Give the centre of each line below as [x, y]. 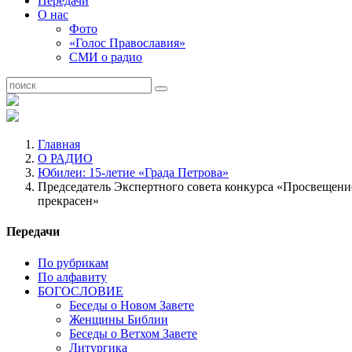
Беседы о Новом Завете [132, 305]
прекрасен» [68, 201]
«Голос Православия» [127, 43]
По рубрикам [73, 262]
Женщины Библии [119, 319]
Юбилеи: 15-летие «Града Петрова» [133, 172]
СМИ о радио [106, 57]
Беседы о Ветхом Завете [133, 333]
